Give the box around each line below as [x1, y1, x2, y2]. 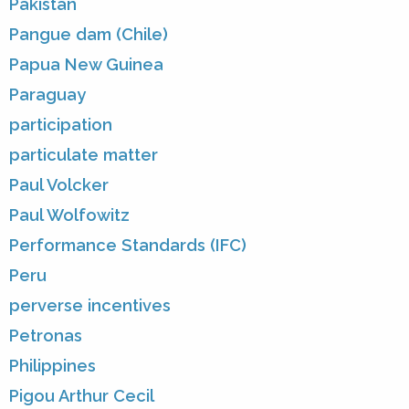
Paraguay [9, 85, 86, 105]
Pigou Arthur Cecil [9, 386, 154, 406]
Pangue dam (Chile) [9, 25, 168, 45]
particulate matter [9, 145, 158, 165]
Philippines [9, 356, 96, 376]
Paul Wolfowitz [9, 205, 130, 225]
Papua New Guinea [9, 55, 163, 75]
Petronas [9, 326, 82, 346]
